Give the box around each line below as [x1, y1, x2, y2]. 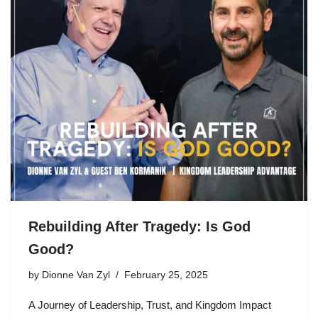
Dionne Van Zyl [42, 270, 110, 280]
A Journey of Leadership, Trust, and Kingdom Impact [28, 299, 271, 311]
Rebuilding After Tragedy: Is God [28, 219, 251, 234]
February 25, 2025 [124, 270, 208, 280]
